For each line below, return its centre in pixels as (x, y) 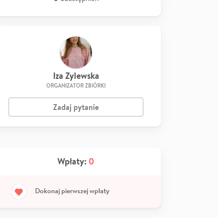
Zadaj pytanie (76, 107)
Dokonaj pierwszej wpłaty (72, 191)
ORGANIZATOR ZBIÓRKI (76, 86)
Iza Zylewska (76, 76)
